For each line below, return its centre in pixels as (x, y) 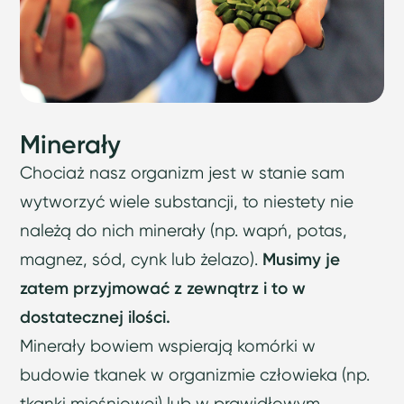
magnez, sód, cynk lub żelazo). (142, 260)
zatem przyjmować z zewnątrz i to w (163, 289)
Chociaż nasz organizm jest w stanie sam (183, 173)
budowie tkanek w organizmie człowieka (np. (195, 375)
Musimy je (302, 260)
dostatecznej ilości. (96, 317)
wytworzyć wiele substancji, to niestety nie (187, 202)
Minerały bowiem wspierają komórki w (168, 346)
